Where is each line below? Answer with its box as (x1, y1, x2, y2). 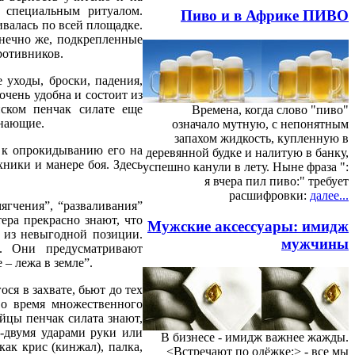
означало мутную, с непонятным (172, 116, 349, 131)
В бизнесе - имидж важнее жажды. (161, 330, 349, 345)
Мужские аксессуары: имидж (147, 217, 349, 235)
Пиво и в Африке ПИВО (181, 7, 349, 25)
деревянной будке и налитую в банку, (146, 145, 349, 159)
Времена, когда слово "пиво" (192, 102, 349, 116)
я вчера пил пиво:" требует (204, 174, 349, 188)
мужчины (281, 235, 349, 252)
